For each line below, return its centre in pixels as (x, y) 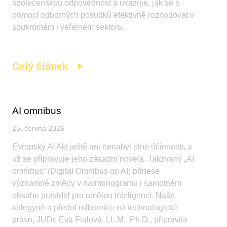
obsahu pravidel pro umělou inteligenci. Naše (94, 196)
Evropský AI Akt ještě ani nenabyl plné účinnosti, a (102, 147)
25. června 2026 (39, 128)
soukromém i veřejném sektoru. (68, 27)
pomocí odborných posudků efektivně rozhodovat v (103, 15)
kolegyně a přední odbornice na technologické (95, 208)
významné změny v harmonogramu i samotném (97, 183)
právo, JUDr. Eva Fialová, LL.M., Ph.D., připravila (100, 220)
